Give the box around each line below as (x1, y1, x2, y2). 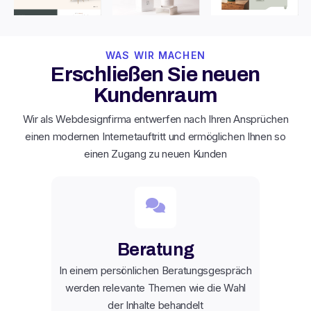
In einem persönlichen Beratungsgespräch (59, 263, 252, 277)
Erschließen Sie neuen (51, 62, 260, 85)
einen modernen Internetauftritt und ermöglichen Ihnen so (25, 129, 286, 143)
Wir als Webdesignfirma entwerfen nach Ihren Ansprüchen (22, 112, 289, 126)
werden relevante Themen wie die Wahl (65, 280, 246, 294)
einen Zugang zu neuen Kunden (84, 146, 227, 160)
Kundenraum (93, 83, 218, 106)
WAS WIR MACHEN (106, 49, 205, 61)
